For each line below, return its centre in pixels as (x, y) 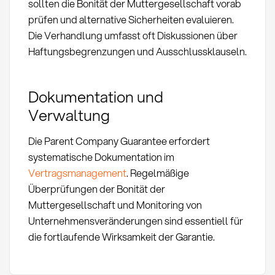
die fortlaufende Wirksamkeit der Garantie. (121, 236)
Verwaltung (69, 114)
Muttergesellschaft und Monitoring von (115, 204)
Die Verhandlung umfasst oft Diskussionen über (133, 36)
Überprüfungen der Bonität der (96, 188)
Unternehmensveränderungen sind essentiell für (135, 220)
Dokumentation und (95, 96)
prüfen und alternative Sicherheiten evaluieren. (131, 20)
